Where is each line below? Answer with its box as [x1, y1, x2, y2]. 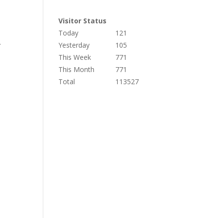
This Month [58, 65, 95, 74]
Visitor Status [58, 16, 107, 26]
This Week [58, 53, 91, 62]
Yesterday [58, 40, 90, 50]
